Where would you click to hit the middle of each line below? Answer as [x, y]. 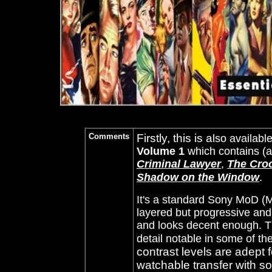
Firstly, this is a [175, 138]
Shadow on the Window [198, 177]
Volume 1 [161, 151]
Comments [109, 136]
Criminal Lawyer [179, 164]
